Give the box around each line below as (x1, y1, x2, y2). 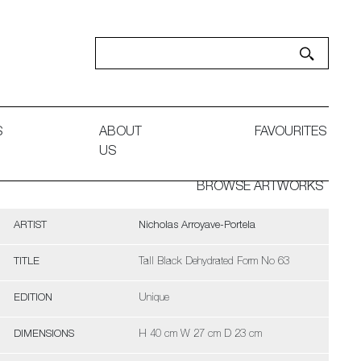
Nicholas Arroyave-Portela (138, 221, 255, 231)
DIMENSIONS (13, 330, 74, 340)
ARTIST (13, 221, 47, 231)
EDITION (13, 293, 52, 304)
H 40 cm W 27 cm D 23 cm (138, 330, 262, 340)
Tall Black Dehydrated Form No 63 (138, 257, 289, 268)
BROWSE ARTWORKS (197, 181, 323, 194)
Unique (138, 293, 169, 304)
